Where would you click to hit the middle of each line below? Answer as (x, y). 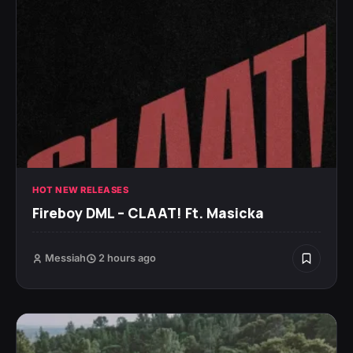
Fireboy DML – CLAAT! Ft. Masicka (148, 213)
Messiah (65, 258)
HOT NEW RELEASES (80, 190)
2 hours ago (126, 258)
